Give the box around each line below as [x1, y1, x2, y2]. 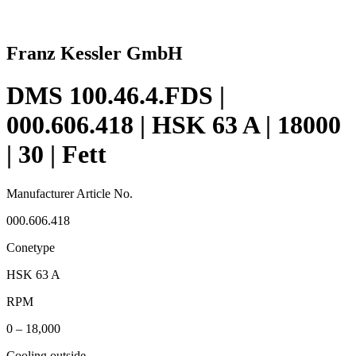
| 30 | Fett [6, 140, 106, 169]
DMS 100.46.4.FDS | [6, 81, 225, 110]
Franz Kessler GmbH [6, 42, 183, 64]
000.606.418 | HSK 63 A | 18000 [6, 110, 341, 140]
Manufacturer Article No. [6, 186, 133, 200]
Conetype [6, 240, 55, 254]
